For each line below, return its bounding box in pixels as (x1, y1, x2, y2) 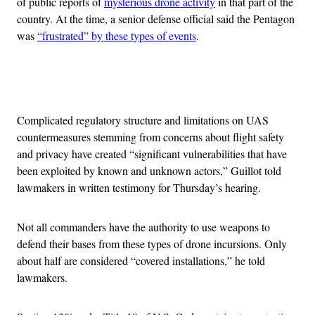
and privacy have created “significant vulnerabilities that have (17, 146, 287, 162)
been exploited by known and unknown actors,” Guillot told (17, 163, 281, 179)
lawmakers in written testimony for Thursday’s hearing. (17, 180, 261, 195)
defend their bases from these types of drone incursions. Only (17, 236, 287, 252)
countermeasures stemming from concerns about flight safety (17, 129, 284, 145)
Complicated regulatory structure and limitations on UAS (17, 112, 269, 128)
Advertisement (156, 77, 221, 93)
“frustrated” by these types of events (37, 28, 196, 44)
